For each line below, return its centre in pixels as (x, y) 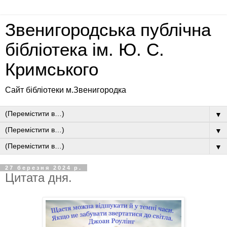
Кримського (52, 69)
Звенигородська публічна (108, 30)
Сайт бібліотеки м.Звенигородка (66, 90)
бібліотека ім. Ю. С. (85, 50)
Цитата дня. (39, 178)
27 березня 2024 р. (44, 168)
